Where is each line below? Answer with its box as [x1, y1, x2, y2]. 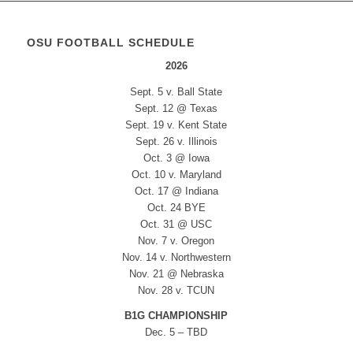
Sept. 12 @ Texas [135, 102, 218, 114]
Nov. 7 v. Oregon [138, 234, 215, 247]
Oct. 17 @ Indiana [134, 184, 218, 197]
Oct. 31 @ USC [140, 217, 213, 230]
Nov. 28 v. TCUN [138, 284, 215, 296]
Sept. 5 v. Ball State [130, 85, 223, 98]
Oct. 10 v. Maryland [131, 168, 221, 180]
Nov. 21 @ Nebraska [128, 267, 224, 280]
